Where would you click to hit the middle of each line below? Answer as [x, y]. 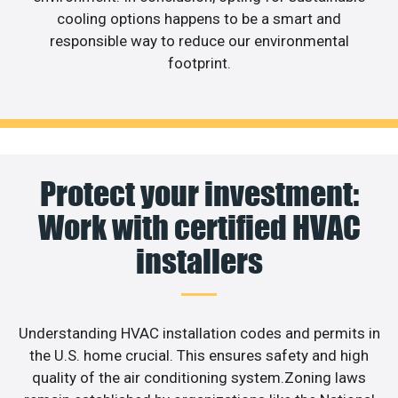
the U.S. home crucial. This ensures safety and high [199, 356]
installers [199, 262]
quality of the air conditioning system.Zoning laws [199, 378]
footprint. [199, 63]
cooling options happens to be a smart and [199, 18]
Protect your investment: [199, 194]
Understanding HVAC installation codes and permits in [199, 334]
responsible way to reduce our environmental [199, 40]
